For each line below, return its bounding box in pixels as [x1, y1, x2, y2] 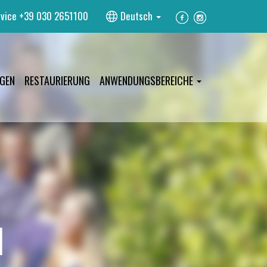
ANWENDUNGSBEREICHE [100, 72, 195, 88]
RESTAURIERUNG [24, 72, 90, 88]
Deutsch [120, 8, 155, 23]
